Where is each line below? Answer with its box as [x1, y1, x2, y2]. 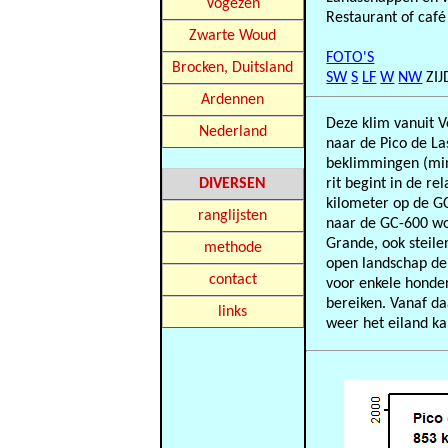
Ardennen [201, 92, 265, 108]
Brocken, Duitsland [172, 60, 294, 76]
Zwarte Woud [189, 28, 277, 44]
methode [203, 240, 262, 256]
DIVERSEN [199, 176, 267, 192]
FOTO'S [326, 50, 375, 66]
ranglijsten [198, 208, 268, 224]
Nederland [198, 124, 267, 140]
